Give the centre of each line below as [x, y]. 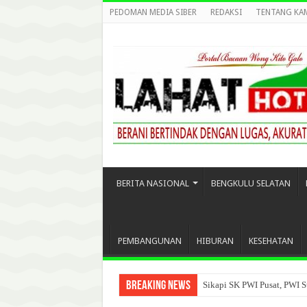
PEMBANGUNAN [149, 241]
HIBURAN [215, 241]
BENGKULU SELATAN [250, 183]
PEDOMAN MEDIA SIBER [153, 12]
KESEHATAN [271, 241]
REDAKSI [226, 12]
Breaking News [158, 286]
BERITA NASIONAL [152, 183]
